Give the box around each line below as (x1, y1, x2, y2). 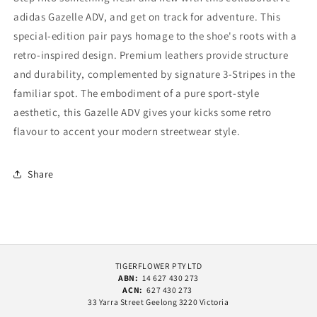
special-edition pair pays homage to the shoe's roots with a (13, 29, 297, 43)
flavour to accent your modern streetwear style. (13, 125, 241, 139)
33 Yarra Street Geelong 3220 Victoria (88, 296, 229, 307)
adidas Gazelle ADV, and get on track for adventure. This (13, 10, 281, 24)
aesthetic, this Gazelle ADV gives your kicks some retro (13, 105, 272, 120)
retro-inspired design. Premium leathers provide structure (13, 48, 289, 62)
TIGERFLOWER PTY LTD (115, 260, 202, 271)
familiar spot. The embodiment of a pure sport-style (13, 86, 260, 100)
